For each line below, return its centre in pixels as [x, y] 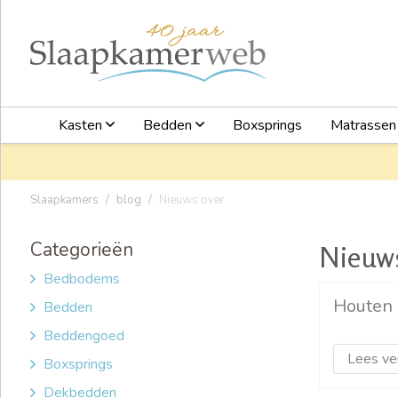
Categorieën [82, 249]
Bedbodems [82, 279]
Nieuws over [192, 199]
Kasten [82, 125]
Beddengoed [84, 335]
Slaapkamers [64, 199]
